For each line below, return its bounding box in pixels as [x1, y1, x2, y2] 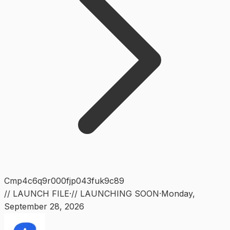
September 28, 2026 [4, 201, 84, 212]
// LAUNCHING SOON [71, 188, 159, 199]
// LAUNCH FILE [4, 188, 69, 199]
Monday [161, 188, 193, 199]
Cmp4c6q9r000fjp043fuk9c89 [4, 175, 124, 186]
